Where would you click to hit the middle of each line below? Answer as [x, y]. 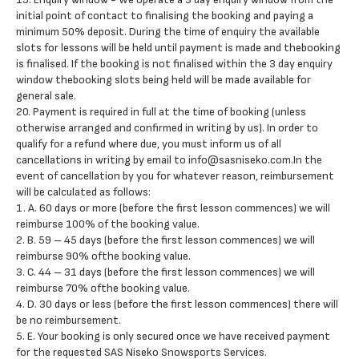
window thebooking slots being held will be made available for [163, 80]
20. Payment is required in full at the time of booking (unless [161, 112]
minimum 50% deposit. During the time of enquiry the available [168, 32]
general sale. [46, 96]
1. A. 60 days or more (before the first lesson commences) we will [173, 208]
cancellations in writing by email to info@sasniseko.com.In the [169, 160]
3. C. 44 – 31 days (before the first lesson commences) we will [165, 272]
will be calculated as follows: [83, 192]
